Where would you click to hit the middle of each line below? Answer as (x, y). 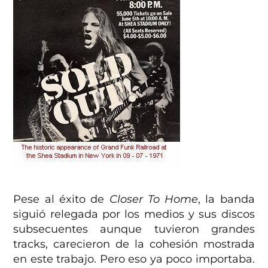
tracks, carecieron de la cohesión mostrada (134, 244)
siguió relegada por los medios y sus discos (134, 214)
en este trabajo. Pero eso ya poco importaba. (134, 259)
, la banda (226, 200)
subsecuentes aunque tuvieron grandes (134, 229)
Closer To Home (154, 200)
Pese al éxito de (61, 200)
